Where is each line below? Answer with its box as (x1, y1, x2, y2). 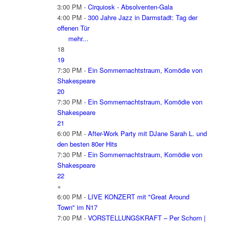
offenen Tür (57, 23, 89, 33)
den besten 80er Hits (57, 139, 118, 149)
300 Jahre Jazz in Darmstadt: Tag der (87, 13, 197, 23)
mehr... (68, 34, 88, 44)
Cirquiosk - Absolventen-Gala (87, 2, 173, 12)
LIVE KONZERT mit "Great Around (87, 192, 189, 202)
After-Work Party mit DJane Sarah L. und (87, 129, 207, 139)
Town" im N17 (57, 202, 97, 212)
